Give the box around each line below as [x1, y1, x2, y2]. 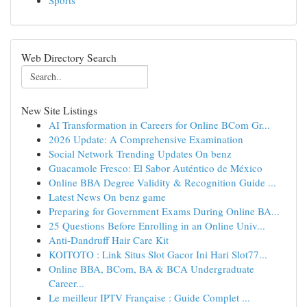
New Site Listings [21, 103, 97, 117]
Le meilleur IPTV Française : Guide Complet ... [49, 291, 250, 304]
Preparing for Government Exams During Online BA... [49, 204, 280, 218]
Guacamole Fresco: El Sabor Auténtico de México [49, 161, 262, 175]
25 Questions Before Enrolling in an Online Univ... [49, 219, 265, 232]
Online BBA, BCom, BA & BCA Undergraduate [49, 262, 254, 275]
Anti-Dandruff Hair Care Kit [49, 233, 169, 247]
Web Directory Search [21, 50, 116, 64]
